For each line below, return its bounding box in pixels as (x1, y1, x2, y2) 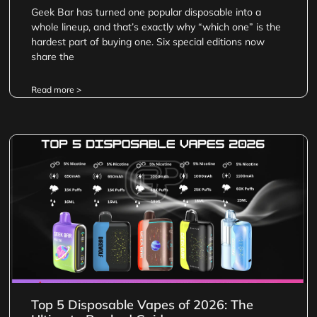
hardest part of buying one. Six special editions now (31, 35, 265, 48)
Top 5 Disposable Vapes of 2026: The (31, 296, 254, 313)
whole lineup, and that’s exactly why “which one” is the (31, 20, 282, 33)
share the (31, 50, 75, 63)
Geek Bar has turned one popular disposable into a (31, 5, 262, 18)
